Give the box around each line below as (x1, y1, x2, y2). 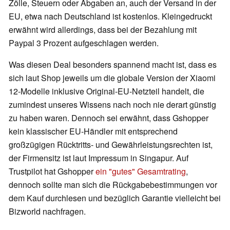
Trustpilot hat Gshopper (9, 165, 95, 178)
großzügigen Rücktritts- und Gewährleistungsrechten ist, (9, 139, 213, 151)
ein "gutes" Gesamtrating (95, 165, 186, 178)
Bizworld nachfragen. (9, 205, 86, 218)
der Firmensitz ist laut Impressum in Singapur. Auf (9, 152, 188, 164)
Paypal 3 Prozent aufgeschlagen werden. (9, 37, 159, 49)
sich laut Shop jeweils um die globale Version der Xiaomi (9, 72, 216, 84)
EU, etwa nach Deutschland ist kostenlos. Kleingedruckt (9, 10, 212, 23)
